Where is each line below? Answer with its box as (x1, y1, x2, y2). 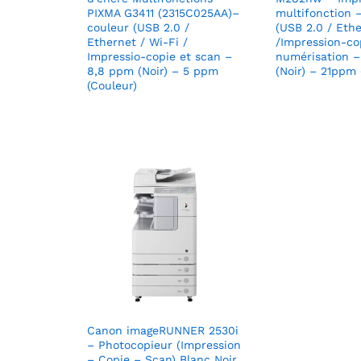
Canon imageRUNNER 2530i (87, 324, 239, 338)
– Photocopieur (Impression (87, 338, 241, 352)
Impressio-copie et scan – (87, 50, 232, 64)
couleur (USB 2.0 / (87, 21, 189, 35)
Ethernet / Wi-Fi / (87, 35, 188, 49)
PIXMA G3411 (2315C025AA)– (87, 6, 239, 20)
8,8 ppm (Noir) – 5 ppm (87, 64, 218, 78)
